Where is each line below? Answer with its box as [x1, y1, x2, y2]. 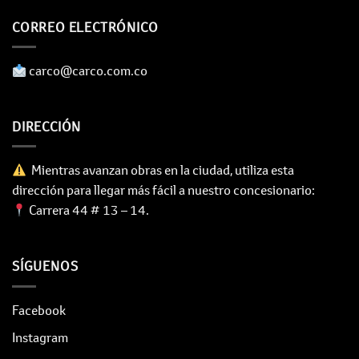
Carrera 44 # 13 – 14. [26, 202, 150, 219]
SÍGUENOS [12, 258, 79, 275]
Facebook [12, 301, 66, 318]
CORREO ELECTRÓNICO [12, 18, 159, 35]
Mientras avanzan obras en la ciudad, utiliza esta [26, 162, 295, 179]
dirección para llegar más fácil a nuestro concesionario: [12, 182, 315, 199]
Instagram [12, 329, 68, 346]
